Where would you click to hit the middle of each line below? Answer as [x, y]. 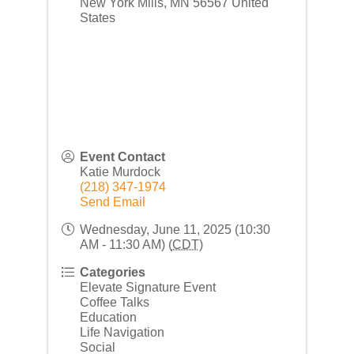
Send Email [112, 201]
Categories [112, 272]
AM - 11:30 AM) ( [126, 244]
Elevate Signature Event [147, 287]
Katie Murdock [120, 171]
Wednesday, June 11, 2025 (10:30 [175, 229]
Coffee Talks [114, 302]
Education [108, 317]
